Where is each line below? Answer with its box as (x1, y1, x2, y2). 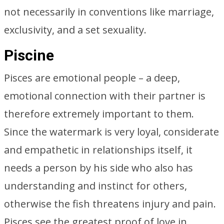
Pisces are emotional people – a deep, (4, 71, 180, 84)
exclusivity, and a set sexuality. (4, 23, 146, 36)
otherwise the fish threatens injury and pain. (4, 197, 216, 210)
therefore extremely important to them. (4, 107, 194, 120)
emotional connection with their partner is (4, 89, 205, 102)
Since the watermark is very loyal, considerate (4, 125, 219, 138)
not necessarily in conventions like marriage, (4, 5, 214, 18)
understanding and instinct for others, (4, 179, 187, 192)
